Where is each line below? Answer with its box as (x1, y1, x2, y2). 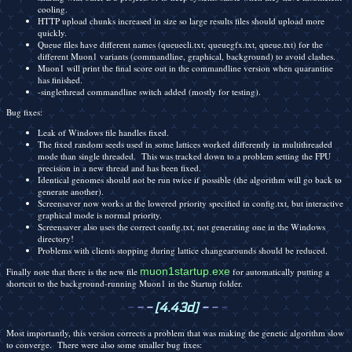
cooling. (38, 2, 68, 15)
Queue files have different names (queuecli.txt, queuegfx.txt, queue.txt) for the (38, 38, 323, 50)
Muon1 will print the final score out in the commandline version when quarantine (38, 61, 333, 74)
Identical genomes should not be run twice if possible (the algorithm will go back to (38, 174, 342, 185)
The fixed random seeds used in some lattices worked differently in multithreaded (38, 138, 332, 150)
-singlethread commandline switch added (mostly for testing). (38, 85, 261, 97)
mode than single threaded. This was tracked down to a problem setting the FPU (38, 150, 331, 162)
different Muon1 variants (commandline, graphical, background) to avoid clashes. (38, 49, 335, 62)
